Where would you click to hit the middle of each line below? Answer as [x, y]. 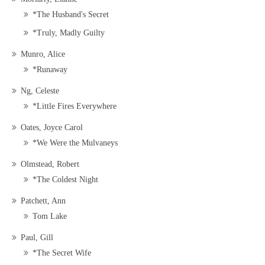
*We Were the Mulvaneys [75, 143]
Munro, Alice [43, 54]
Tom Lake [50, 216]
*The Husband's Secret [71, 15]
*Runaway [50, 70]
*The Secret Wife [62, 253]
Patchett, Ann [43, 201]
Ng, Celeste [40, 91]
